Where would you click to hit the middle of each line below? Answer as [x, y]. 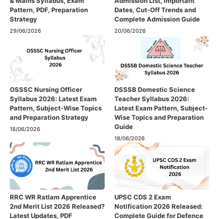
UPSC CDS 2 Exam [143, 197]
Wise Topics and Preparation [159, 118]
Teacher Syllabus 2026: [152, 99]
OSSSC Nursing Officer [46, 90]
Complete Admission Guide [157, 19]
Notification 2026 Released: [159, 207]
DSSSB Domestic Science [155, 90]
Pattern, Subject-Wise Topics [56, 108]
